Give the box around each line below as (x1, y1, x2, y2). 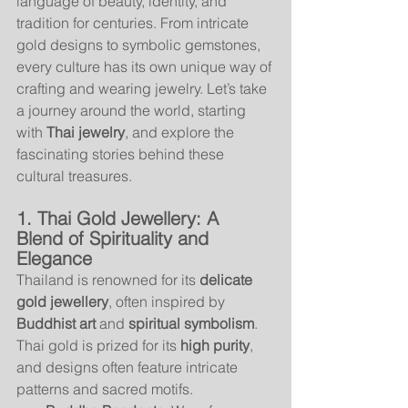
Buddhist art (16, 313, 96, 332)
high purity (180, 335, 250, 354)
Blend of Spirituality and (16, 226, 214, 250)
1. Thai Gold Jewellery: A (16, 206, 224, 229)
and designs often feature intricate (16, 357, 241, 376)
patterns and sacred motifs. (16, 379, 193, 398)
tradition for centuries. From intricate (16, 13, 252, 32)
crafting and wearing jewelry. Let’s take (16, 78, 270, 97)
